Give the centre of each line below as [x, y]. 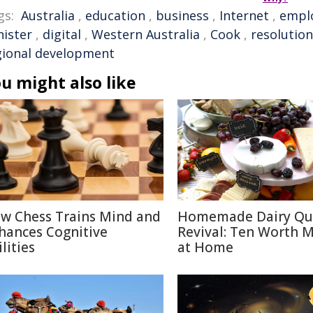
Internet [244, 15]
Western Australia [146, 34]
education [115, 15]
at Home [205, 247]
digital [62, 34]
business [182, 15]
